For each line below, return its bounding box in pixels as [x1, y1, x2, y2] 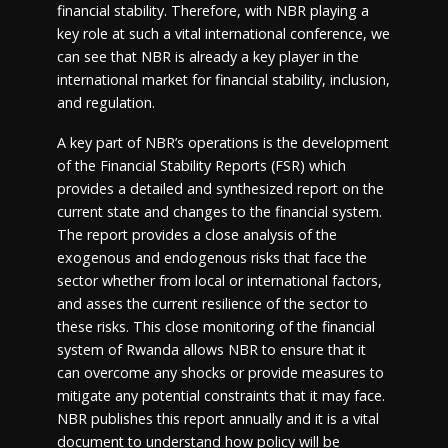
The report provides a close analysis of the [56, 225, 337, 245]
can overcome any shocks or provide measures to [56, 363, 384, 383]
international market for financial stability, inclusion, [56, 69, 390, 89]
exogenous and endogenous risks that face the [56, 248, 367, 268]
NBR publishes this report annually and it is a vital [56, 409, 379, 429]
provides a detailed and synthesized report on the [56, 179, 384, 199]
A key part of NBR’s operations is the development [56, 133, 389, 153]
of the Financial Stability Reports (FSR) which [56, 156, 346, 176]
